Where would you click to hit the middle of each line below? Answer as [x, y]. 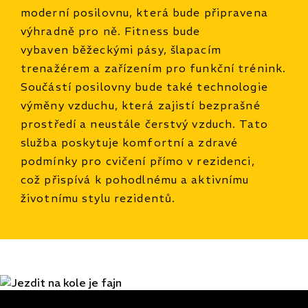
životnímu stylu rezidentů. [98, 198]
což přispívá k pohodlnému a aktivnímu [135, 179]
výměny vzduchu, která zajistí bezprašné [141, 105]
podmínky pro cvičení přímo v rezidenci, [138, 161]
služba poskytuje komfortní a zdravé [130, 142]
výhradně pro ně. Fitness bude [111, 31]
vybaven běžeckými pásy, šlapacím [121, 49]
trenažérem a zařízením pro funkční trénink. [154, 68]
